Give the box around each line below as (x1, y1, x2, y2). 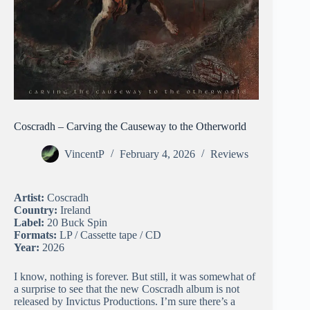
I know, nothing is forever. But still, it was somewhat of (14, 271, 255, 283)
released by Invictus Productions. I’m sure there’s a (14, 295, 235, 308)
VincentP (64, 148, 104, 161)
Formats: (14, 229, 60, 241)
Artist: (14, 192, 47, 204)
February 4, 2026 (120, 148, 195, 161)
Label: (14, 217, 47, 229)
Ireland (60, 204, 91, 217)
